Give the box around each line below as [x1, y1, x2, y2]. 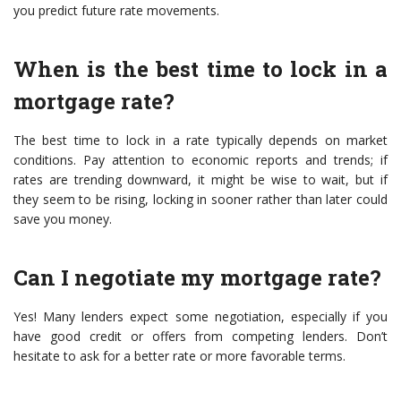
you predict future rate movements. [13, 2, 219, 20]
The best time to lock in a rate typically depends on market [13, 132, 388, 149]
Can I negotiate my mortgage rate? [13, 263, 381, 293]
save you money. [13, 210, 112, 228]
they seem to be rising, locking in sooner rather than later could [13, 191, 388, 209]
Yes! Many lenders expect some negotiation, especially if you [13, 308, 388, 326]
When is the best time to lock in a [13, 55, 388, 84]
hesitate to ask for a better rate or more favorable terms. [13, 347, 346, 365]
